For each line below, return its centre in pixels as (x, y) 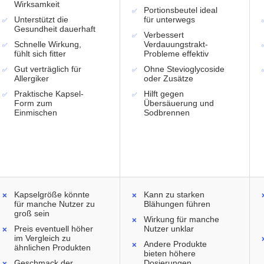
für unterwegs (169, 20)
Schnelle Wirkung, (48, 44)
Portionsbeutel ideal (181, 10)
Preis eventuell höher (54, 229)
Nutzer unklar (169, 229)
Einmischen (36, 113)
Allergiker (32, 79)
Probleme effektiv (176, 54)
